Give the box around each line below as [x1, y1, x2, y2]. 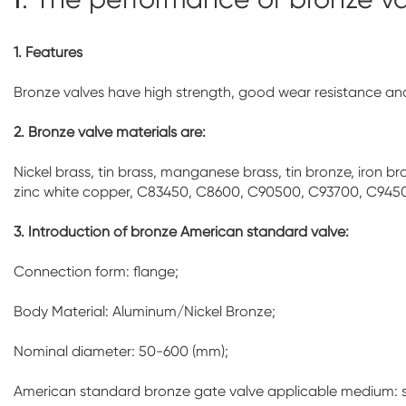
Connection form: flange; [14, 263, 179, 281]
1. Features [14, 43, 82, 62]
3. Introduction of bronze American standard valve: [14, 223, 349, 241]
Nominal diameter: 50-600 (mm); [14, 343, 228, 361]
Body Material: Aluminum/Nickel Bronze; [14, 303, 275, 321]
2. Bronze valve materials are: [14, 123, 206, 141]
